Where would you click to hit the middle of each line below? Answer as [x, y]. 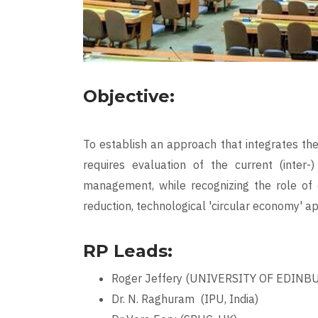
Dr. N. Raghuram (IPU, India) [185, 299]
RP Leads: [128, 251]
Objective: [129, 97]
